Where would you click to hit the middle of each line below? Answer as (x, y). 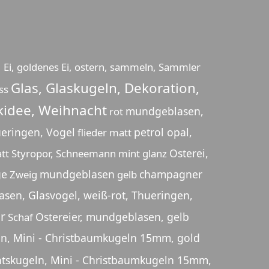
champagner (171, 174)
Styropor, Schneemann (64, 154)
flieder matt (104, 133)
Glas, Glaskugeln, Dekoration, (105, 88)
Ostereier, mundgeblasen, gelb (112, 217)
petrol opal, (163, 132)
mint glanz (143, 154)
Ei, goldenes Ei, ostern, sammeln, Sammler (102, 67)
